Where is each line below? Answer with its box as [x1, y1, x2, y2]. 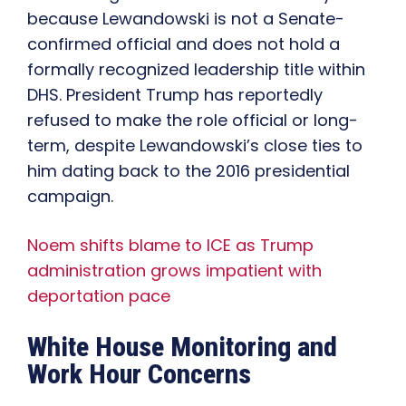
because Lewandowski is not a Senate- [27, 7, 344, 31]
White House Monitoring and [27, 331, 337, 363]
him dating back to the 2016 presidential [27, 159, 350, 183]
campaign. [27, 185, 113, 208]
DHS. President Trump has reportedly [27, 83, 323, 107]
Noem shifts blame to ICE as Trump [27, 234, 314, 257]
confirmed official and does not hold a [27, 33, 340, 56]
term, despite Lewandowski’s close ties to [27, 134, 362, 158]
